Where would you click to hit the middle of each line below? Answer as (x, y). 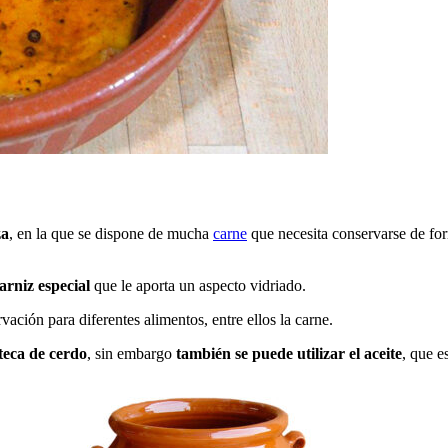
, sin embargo (131, 354)
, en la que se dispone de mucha (111, 234)
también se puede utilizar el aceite (289, 354)
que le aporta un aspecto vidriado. (198, 286)
